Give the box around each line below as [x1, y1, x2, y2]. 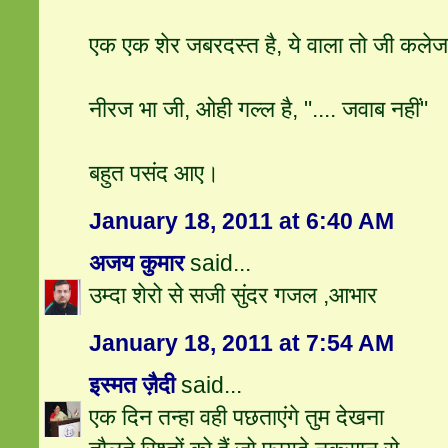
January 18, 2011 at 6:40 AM [89, 208, 395, 235]
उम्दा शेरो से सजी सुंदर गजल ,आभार [89, 282, 378, 309]
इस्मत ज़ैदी [89, 372, 176, 399]
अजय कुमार [89, 250, 185, 277]
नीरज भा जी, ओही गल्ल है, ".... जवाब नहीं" [89, 96, 429, 123]
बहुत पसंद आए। [89, 160, 221, 187]
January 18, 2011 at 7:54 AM [89, 330, 395, 357]
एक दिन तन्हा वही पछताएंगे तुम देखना [89, 404, 385, 431]
